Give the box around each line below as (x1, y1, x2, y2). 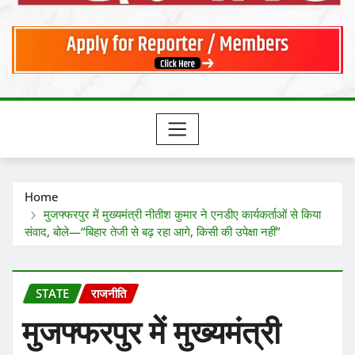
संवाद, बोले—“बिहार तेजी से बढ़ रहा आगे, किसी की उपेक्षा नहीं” (25, 223, 281, 239)
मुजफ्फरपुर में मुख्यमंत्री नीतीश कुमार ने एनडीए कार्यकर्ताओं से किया (43, 205, 321, 222)
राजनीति (91, 284, 126, 301)
